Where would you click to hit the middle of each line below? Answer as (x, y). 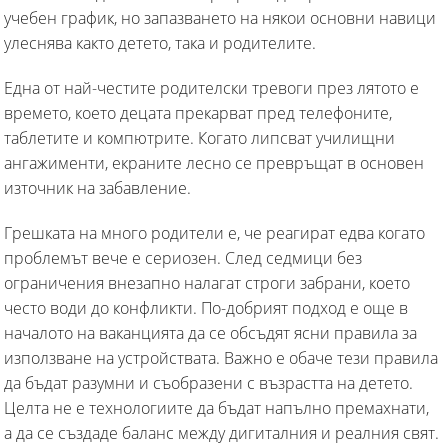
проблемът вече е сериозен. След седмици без (183, 257)
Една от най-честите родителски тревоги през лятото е (211, 87)
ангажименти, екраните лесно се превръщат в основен (214, 162)
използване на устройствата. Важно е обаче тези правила (221, 357)
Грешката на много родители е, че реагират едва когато (214, 232)
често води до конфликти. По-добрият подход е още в (206, 307)
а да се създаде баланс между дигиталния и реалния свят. (221, 432)
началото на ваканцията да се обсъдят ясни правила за (210, 332)
